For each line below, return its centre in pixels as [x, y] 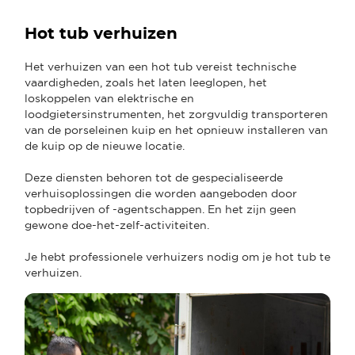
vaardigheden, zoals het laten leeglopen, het [146, 82]
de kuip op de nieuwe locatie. [105, 145]
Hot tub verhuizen [103, 34]
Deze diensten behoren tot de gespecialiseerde [154, 177]
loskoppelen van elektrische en [109, 98]
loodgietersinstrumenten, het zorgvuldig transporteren [176, 114]
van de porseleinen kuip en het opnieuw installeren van [176, 130]
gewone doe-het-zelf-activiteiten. [118, 225]
